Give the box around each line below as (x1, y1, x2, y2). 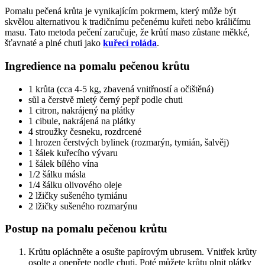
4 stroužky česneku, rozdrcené (28, 126, 141, 137)
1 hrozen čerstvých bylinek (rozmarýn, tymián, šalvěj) (28, 137, 229, 147)
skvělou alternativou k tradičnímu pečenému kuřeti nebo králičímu (5, 17, 251, 27)
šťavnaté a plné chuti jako (5, 38, 103, 49)
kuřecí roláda (103, 38, 157, 49)
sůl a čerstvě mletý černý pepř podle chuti (28, 94, 183, 105)
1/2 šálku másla (28, 169, 86, 179)
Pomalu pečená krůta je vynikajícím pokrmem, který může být (5, 6, 236, 17)
